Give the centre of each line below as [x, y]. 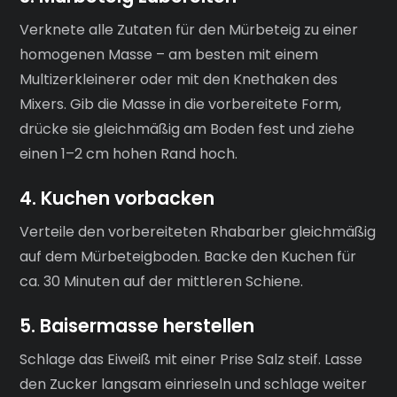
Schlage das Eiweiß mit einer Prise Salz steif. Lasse [191, 360]
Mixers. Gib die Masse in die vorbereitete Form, [181, 104]
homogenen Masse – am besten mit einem [169, 54]
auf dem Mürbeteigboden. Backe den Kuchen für [188, 257]
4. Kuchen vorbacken [117, 198]
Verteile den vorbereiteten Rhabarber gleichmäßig [198, 232]
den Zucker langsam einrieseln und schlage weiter [194, 385]
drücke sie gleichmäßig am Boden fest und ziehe [187, 128]
